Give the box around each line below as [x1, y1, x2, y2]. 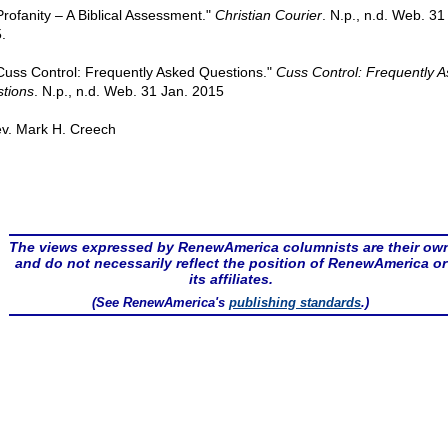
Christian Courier [214, 7, 322, 23]
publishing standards [229, 295, 362, 310]
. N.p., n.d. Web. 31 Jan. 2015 [33, 83, 224, 99]
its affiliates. [188, 271, 273, 287]
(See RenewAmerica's [92, 295, 230, 310]
